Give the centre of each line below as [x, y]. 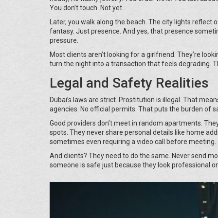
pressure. [64, 40]
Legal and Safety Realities [129, 83]
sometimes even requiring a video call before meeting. [133, 141]
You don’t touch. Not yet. [87, 8]
